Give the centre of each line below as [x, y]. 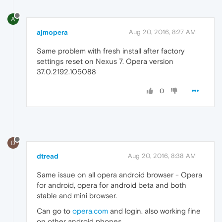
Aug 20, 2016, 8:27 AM [162, 32]
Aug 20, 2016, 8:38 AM [162, 156]
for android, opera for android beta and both [111, 185]
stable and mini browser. [77, 195]
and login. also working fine [154, 211]
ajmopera [52, 32]
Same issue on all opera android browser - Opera [119, 174]
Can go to [55, 211]
